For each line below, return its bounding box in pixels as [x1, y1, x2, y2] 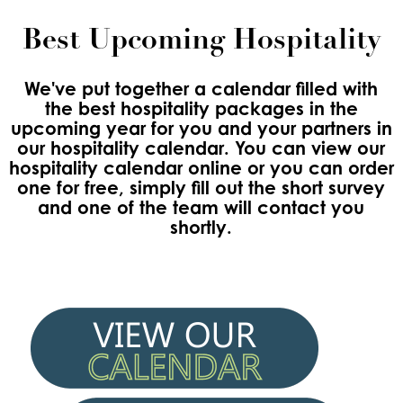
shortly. [170, 215, 233, 238]
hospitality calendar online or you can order [8, 156, 394, 179]
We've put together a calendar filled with [24, 76, 379, 100]
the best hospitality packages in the [44, 96, 358, 120]
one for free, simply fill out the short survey [17, 175, 386, 199]
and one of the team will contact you [38, 195, 365, 219]
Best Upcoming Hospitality [22, 26, 381, 56]
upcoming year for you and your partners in [10, 116, 392, 139]
